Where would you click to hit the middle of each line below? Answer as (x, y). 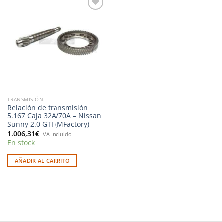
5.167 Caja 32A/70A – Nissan (54, 116)
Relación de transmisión (47, 108)
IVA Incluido (56, 134)
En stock (21, 143)
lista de (91, 31)
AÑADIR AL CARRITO (42, 161)
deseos (91, 38)
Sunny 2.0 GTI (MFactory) (48, 124)
